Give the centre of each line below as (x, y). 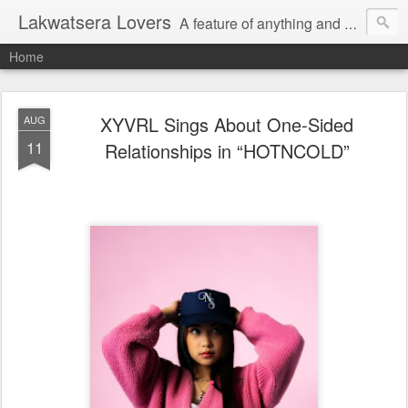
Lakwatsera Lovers (95, 21)
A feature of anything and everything (262, 23)
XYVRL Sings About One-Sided (227, 124)
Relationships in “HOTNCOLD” (227, 151)
